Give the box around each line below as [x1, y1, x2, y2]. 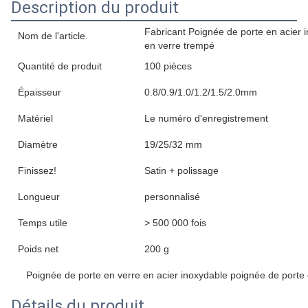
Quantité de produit [18, 60, 102, 71]
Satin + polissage [144, 165, 219, 176]
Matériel [18, 113, 53, 124]
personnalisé [144, 191, 200, 202]
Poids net [18, 243, 58, 254]
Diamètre [18, 139, 58, 150]
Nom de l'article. [18, 30, 88, 41]
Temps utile [18, 217, 67, 228]
